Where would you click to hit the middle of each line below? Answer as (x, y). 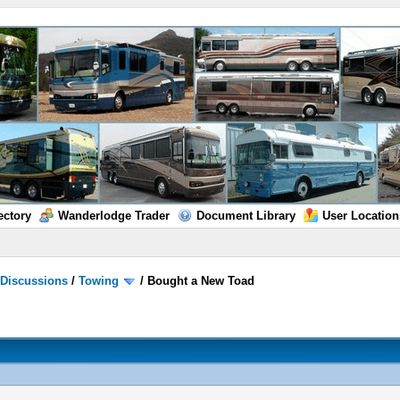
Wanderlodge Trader (113, 216)
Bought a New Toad (201, 281)
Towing (99, 281)
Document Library (246, 216)
